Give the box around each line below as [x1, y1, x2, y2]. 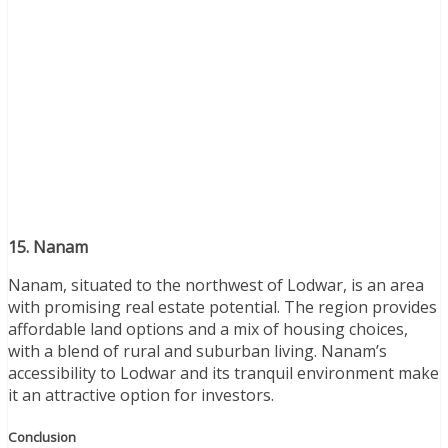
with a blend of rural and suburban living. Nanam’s [8, 339, 387, 362]
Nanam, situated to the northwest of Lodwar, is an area [8, 273, 424, 296]
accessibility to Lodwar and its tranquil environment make [8, 361, 439, 384]
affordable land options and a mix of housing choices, [8, 317, 408, 340]
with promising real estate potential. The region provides [8, 295, 437, 318]
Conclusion [8, 427, 76, 446]
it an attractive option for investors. [8, 383, 274, 406]
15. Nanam [8, 235, 88, 258]
